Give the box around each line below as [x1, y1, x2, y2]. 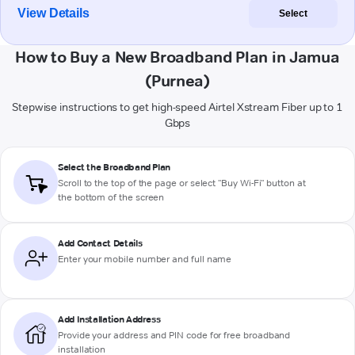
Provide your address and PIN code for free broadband [58, 329, 291, 342]
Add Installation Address [58, 313, 161, 326]
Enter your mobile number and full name [58, 253, 232, 265]
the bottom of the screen [58, 191, 165, 204]
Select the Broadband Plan [58, 161, 170, 174]
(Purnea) [145, 71, 210, 91]
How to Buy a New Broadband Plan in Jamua [15, 48, 340, 67]
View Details [17, 6, 90, 21]
